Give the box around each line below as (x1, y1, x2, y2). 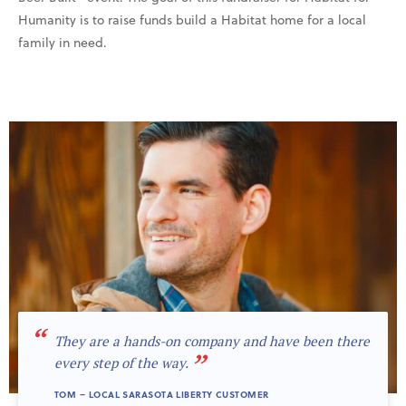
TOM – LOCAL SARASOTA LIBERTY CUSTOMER (54, 388, 269, 401)
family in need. (18, 33, 107, 52)
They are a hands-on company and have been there (54, 332, 370, 350)
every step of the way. (54, 353, 188, 372)
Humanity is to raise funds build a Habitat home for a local (18, 10, 366, 29)
